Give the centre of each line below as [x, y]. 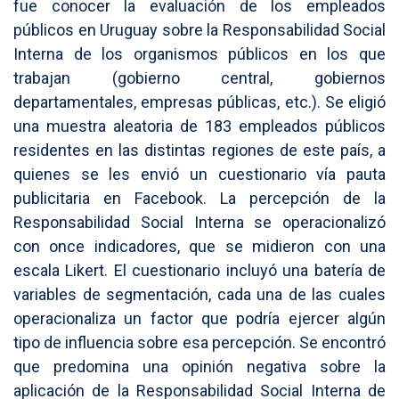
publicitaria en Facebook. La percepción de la [199, 199]
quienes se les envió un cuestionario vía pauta [199, 175]
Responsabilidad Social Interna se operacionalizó [199, 223]
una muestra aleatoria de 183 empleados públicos [199, 126]
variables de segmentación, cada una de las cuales [199, 295]
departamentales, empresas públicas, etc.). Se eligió [199, 102]
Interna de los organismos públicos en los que [199, 54]
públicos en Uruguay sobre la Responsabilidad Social [199, 30]
